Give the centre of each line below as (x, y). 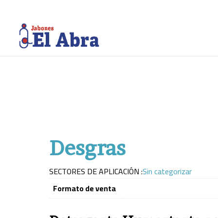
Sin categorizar (167, 172)
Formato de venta (84, 189)
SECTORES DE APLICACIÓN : (96, 172)
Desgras (87, 148)
